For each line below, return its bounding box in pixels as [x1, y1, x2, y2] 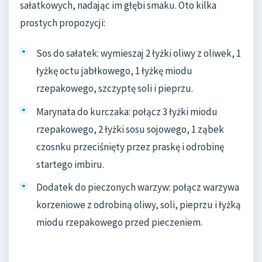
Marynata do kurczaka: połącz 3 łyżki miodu [36, 105, 218, 118]
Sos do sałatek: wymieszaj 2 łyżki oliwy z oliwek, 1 [36, 46, 241, 60]
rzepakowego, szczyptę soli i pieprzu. [36, 81, 193, 95]
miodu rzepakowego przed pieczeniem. [36, 216, 202, 229]
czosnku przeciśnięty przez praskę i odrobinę [36, 140, 224, 153]
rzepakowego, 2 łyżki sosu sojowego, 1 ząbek [36, 122, 224, 136]
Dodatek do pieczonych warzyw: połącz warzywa [36, 181, 239, 194]
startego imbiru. [36, 157, 104, 171]
